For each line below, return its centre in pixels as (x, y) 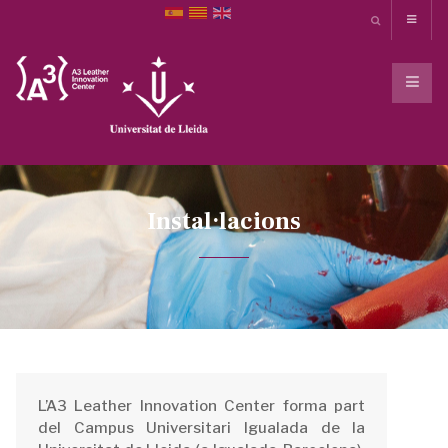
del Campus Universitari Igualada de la (202, 427)
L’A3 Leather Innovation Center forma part (202, 405)
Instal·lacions (224, 221)
